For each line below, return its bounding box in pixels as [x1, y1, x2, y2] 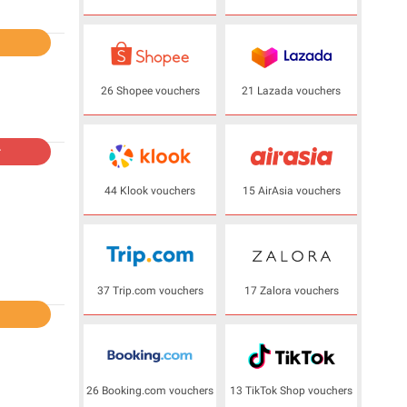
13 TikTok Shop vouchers [230, 384, 353, 397]
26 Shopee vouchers [100, 84, 200, 97]
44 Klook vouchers [104, 184, 195, 197]
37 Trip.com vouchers [96, 284, 203, 297]
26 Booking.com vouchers [86, 384, 213, 397]
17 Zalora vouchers [243, 284, 339, 297]
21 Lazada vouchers [242, 84, 342, 97]
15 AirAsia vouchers [242, 184, 341, 197]
